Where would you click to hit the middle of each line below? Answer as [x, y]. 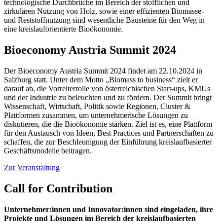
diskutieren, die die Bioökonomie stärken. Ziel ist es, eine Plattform [108, 124]
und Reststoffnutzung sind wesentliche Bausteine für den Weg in [104, 20]
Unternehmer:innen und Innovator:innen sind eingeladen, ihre [109, 209]
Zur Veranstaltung [32, 167]
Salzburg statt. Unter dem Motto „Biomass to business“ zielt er [101, 79]
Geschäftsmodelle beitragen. [48, 150]
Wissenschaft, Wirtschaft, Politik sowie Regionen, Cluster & [97, 106]
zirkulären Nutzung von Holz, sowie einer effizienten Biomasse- [104, 11]
